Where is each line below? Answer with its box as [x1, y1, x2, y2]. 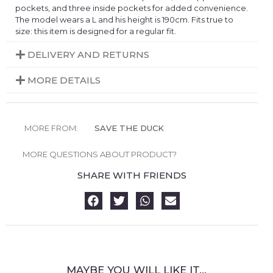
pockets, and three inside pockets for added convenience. [15, 2, 248, 13]
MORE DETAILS [27, 74, 101, 86]
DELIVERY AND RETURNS [27, 48, 150, 60]
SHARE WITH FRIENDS [77, 169, 187, 181]
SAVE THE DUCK [94, 122, 164, 133]
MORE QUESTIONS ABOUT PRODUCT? [23, 149, 177, 159]
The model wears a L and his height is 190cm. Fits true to [15, 14, 233, 24]
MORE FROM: [24, 122, 78, 133]
